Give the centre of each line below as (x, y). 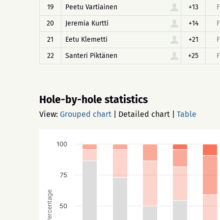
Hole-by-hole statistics (94, 100)
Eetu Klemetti (86, 40)
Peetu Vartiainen (91, 7)
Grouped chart (86, 114)
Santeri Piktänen (91, 56)
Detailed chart (144, 114)
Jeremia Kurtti (87, 23)
